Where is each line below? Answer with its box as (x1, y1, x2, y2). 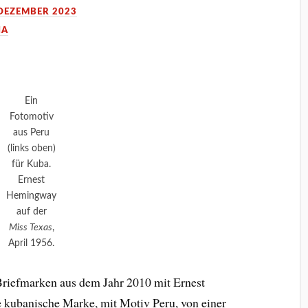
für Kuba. (12, 159, 52, 169)
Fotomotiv (9, 111, 54, 122)
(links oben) (7, 143, 56, 153)
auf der (16, 206, 47, 217)
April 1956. (8, 238, 55, 248)
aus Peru (13, 127, 50, 137)
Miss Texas (8, 222, 52, 232)
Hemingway (6, 190, 57, 201)
